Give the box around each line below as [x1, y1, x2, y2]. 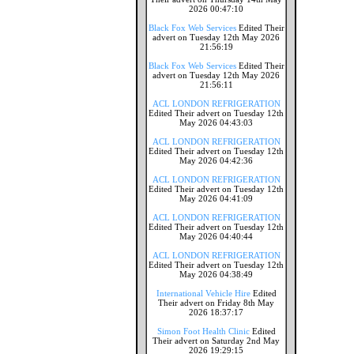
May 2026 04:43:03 [179, 118, 253, 127]
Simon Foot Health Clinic [156, 326, 250, 336]
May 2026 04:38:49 [179, 269, 253, 279]
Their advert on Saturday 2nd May [153, 336, 280, 345]
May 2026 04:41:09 [179, 194, 253, 203]
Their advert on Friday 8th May [158, 298, 274, 307]
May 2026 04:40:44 [179, 232, 253, 241]
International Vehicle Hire [156, 288, 250, 298]
